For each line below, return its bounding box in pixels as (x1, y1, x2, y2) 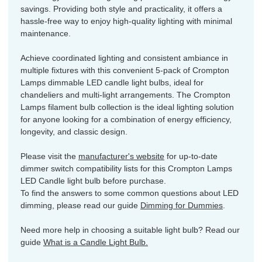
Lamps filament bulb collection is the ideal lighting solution (20, 102, 234, 112)
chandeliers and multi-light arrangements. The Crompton (20, 90, 230, 100)
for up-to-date (164, 151, 218, 161)
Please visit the (20, 151, 78, 161)
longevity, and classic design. (20, 127, 127, 137)
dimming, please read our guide (20, 201, 140, 211)
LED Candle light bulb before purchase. (20, 176, 166, 186)
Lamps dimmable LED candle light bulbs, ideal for (20, 78, 204, 88)
